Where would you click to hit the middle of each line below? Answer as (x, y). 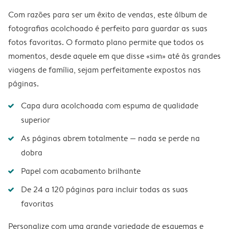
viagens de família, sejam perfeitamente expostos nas (105, 70)
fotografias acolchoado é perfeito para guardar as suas (108, 28)
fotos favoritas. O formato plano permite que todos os (106, 42)
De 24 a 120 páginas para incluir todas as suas (105, 189)
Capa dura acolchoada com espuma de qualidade (110, 106)
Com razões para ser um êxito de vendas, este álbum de (108, 15)
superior (36, 120)
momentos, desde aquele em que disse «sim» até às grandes (114, 56)
